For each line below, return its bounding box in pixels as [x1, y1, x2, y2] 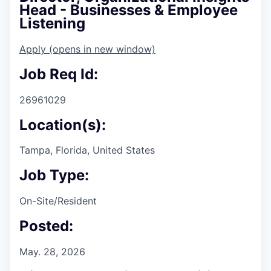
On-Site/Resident [19, 195, 97, 207]
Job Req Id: [19, 65, 98, 83]
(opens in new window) [49, 42, 155, 55]
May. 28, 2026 [19, 246, 85, 258]
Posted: [19, 217, 73, 235]
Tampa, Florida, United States [19, 144, 155, 157]
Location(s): [19, 116, 106, 134]
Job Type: [19, 166, 89, 184]
